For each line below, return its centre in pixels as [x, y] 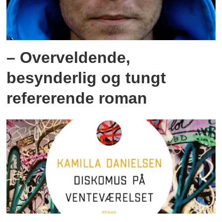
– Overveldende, [69, 57]
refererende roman [77, 98]
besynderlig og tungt [86, 78]
